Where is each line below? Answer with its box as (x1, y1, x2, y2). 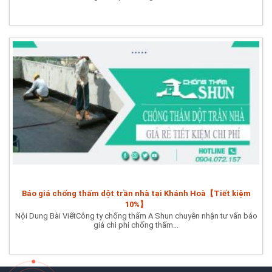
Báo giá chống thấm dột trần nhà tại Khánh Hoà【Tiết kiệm (21, 189, 251, 199)
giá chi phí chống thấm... (93, 220, 178, 230)
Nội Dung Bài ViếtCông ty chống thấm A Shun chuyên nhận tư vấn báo (15, 211, 257, 221)
